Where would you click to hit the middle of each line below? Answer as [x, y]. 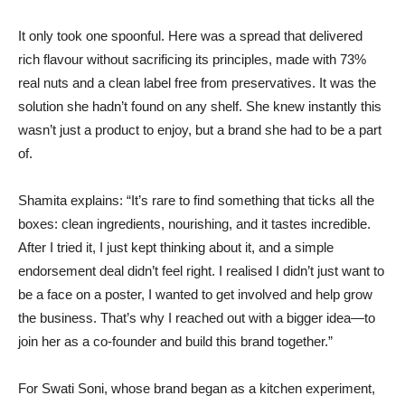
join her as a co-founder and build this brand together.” [175, 342]
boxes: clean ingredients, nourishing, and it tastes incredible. [194, 224]
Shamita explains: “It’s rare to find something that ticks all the [196, 201]
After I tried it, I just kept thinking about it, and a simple [176, 248]
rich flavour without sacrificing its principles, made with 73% [192, 60]
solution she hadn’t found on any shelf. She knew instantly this [200, 107]
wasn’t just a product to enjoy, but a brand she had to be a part [200, 130]
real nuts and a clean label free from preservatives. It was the [197, 83]
